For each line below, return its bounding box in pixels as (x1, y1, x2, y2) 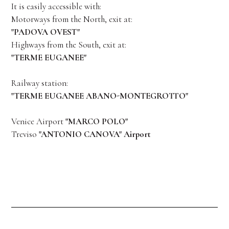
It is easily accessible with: (11, 1, 101, 12)
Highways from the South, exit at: (11, 39, 126, 50)
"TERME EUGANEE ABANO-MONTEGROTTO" (11, 90, 188, 101)
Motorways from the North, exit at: (11, 14, 132, 25)
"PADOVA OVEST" (11, 27, 80, 37)
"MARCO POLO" (65, 116, 128, 127)
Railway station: (11, 78, 68, 88)
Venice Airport (11, 116, 65, 127)
